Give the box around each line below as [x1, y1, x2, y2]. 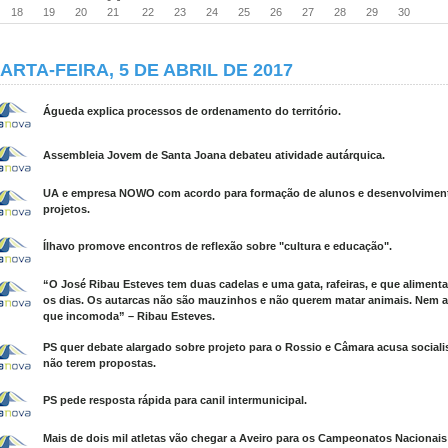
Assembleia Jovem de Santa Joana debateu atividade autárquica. [43, 149, 385, 161]
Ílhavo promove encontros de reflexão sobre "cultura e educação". [43, 240, 392, 252]
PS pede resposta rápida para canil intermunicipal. [43, 394, 307, 406]
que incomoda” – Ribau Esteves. [43, 310, 215, 322]
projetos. [43, 203, 90, 215]
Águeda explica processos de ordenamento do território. [43, 105, 341, 117]
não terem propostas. [43, 357, 156, 369]
